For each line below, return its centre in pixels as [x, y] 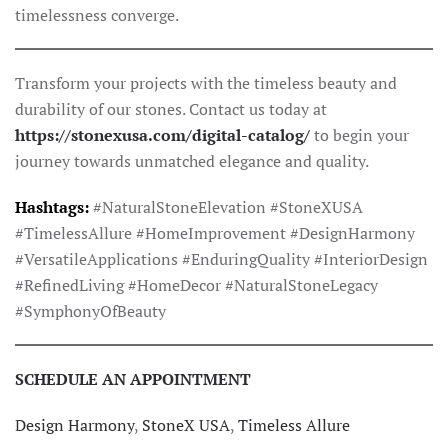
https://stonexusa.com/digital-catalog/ [162, 135]
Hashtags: [54, 207]
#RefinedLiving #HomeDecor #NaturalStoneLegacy [196, 285]
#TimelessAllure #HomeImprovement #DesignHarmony [215, 233]
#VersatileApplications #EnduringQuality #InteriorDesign [221, 259]
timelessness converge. [97, 15]
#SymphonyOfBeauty [90, 311]
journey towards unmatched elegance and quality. [192, 161]
